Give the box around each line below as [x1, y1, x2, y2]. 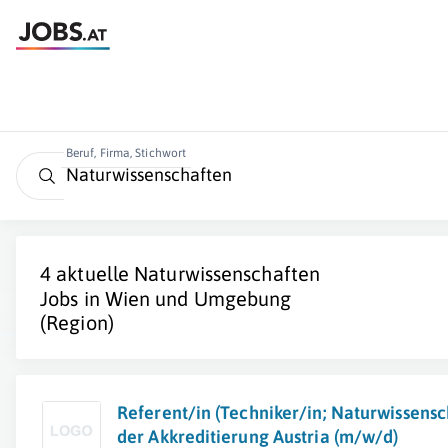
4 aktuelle [40, 262, 135, 285]
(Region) [40, 311, 114, 334]
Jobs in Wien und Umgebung [40, 287, 292, 310]
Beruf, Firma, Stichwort [65, 146, 187, 160]
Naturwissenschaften [134, 262, 321, 285]
